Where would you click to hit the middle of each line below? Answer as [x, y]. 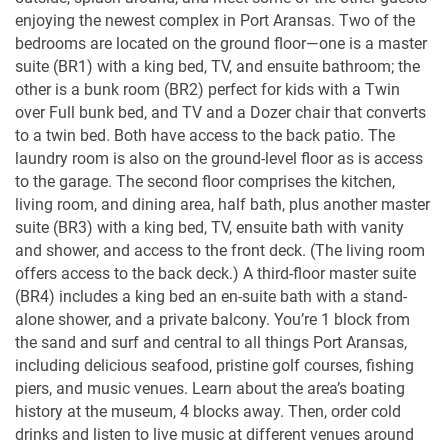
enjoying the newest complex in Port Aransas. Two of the [215, 20]
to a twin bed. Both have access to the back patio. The [205, 135]
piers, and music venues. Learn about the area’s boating [210, 388]
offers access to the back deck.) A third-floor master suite [215, 273]
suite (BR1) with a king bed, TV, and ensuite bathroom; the [217, 66]
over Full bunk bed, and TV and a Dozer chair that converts [220, 112]
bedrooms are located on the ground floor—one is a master [221, 43]
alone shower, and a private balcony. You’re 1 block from [212, 319]
